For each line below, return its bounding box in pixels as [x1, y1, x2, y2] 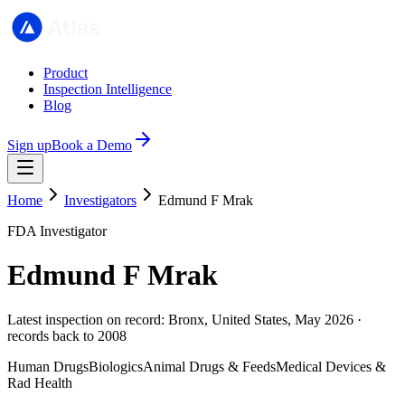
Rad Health [7, 374, 72, 391]
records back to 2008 [7, 327, 127, 344]
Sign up [7, 137, 52, 153]
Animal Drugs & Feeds [143, 358, 276, 374]
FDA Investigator [7, 223, 107, 239]
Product [43, 65, 88, 80]
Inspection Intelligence [43, 81, 172, 97]
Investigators [64, 193, 137, 208]
